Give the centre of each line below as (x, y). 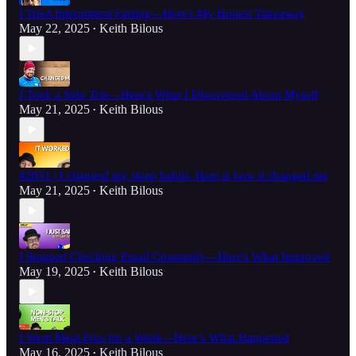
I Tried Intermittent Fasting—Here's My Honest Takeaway (162, 14)
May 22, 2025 (54, 29)
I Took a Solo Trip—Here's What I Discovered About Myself (169, 95)
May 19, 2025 (54, 272)
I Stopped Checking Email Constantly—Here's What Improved (174, 257)
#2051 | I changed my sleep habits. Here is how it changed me (174, 176)
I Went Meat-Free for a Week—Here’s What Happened (154, 338)
